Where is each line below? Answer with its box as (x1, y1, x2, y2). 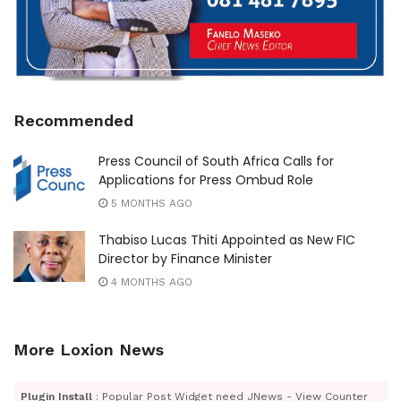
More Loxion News (13, 340, 164, 360)
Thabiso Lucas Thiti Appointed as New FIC (98, 231, 355, 250)
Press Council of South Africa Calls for (98, 152, 334, 171)
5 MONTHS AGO (107, 197, 192, 210)
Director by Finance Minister (98, 250, 272, 269)
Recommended (13, 111, 133, 131)
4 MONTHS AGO (107, 276, 192, 289)
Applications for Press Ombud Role (98, 171, 313, 190)
